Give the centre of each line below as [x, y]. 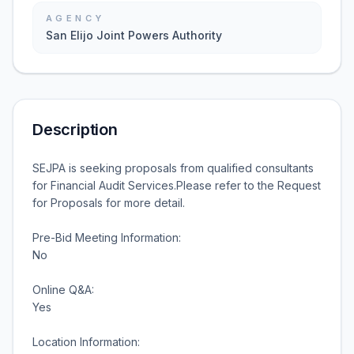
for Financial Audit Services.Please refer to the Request [177, 185]
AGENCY [75, 18]
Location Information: [86, 342]
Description [75, 130]
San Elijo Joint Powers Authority [134, 35]
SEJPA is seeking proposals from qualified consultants [173, 168]
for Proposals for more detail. [109, 203]
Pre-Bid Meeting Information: [107, 237]
